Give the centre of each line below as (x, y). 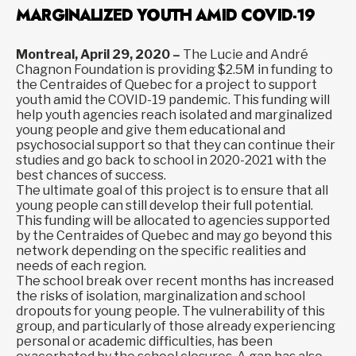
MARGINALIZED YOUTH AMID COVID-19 (166, 15)
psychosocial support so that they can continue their (176, 145)
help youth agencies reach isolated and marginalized (174, 114)
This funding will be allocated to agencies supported (173, 220)
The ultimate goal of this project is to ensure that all (172, 190)
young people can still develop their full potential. (164, 205)
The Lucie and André (246, 54)
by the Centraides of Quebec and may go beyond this (174, 235)
